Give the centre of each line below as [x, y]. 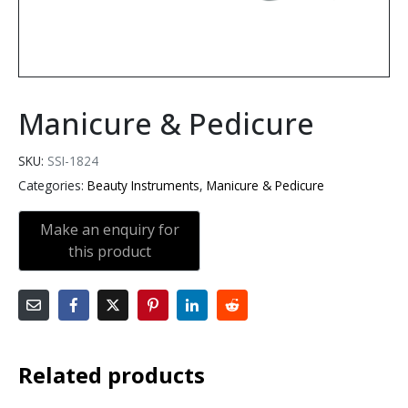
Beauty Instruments [143, 185]
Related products [112, 374]
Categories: [51, 185]
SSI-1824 [73, 161]
